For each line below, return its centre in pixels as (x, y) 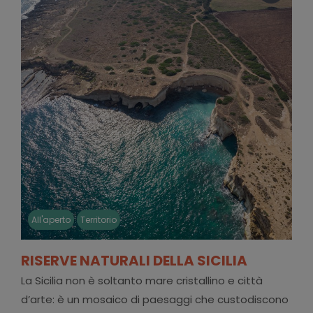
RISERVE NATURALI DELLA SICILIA (134, 260)
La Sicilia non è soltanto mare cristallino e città (141, 280)
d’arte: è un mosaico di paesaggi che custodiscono (154, 299)
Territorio (98, 219)
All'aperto (51, 219)
